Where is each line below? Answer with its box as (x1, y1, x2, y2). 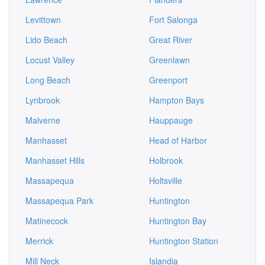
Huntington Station (149, 235, 218, 247)
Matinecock (25, 215, 68, 227)
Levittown (25, 14, 61, 25)
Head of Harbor (149, 134, 207, 146)
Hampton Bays (149, 94, 204, 106)
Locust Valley (25, 54, 75, 66)
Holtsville (149, 174, 182, 186)
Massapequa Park (25, 195, 93, 206)
